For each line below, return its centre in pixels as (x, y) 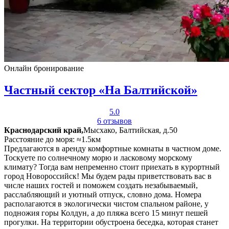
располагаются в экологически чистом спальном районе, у (106, 203)
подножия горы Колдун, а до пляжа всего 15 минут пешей (106, 213)
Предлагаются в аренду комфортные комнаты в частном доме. (113, 148)
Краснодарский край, (44, 130)
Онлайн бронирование (44, 68)
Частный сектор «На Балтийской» (101, 90)
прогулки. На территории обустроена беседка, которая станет (111, 222)
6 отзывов (114, 121)
